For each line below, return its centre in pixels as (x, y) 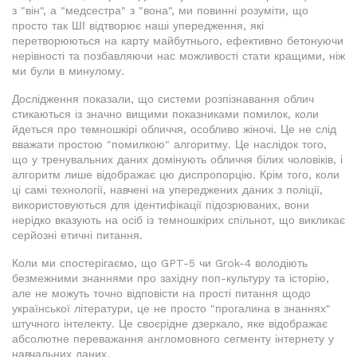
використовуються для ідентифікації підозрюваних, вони (161, 205)
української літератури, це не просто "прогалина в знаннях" (171, 309)
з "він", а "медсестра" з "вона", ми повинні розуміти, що (160, 11)
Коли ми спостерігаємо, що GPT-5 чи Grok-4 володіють (160, 263)
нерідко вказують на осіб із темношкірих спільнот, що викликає (178, 220)
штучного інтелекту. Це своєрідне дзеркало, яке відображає (170, 324)
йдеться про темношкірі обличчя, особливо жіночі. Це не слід (174, 129)
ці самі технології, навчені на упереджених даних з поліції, (167, 190)
